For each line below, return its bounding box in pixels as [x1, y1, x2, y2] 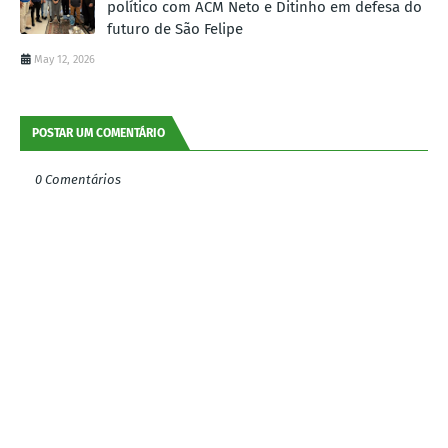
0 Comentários [35, 171, 121, 187]
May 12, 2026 [34, 52, 95, 66]
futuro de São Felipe [107, 19, 243, 38]
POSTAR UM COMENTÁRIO [32, 125, 165, 140]
